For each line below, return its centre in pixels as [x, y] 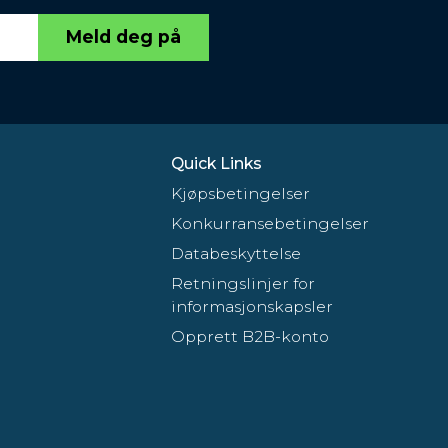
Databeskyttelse [236, 253]
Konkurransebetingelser [270, 223]
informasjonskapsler [252, 306]
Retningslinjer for [243, 283]
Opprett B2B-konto [250, 336]
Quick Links [217, 163]
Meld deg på [123, 37]
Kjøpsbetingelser [241, 193]
